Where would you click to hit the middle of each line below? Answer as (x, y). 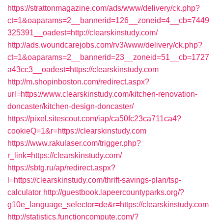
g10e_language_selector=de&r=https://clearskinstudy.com (108, 205)
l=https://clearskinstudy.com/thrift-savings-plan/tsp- (94, 180)
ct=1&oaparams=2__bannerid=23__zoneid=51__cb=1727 (108, 57)
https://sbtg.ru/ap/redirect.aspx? (61, 168)
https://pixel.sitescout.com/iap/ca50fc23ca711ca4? (94, 119)
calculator (24, 192)
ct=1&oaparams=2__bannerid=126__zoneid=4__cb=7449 (108, 20)
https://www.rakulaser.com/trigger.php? (74, 143)
